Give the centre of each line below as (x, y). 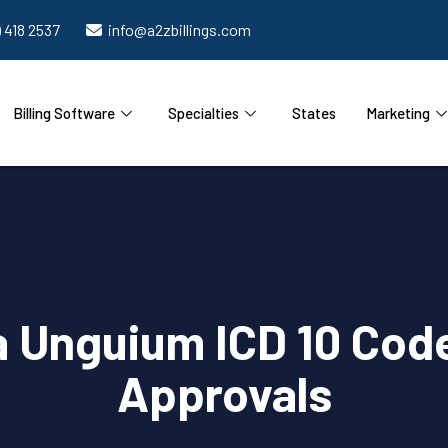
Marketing (397, 113)
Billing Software (63, 113)
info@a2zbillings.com (179, 29)
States (313, 113)
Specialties (203, 113)
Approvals (224, 393)
